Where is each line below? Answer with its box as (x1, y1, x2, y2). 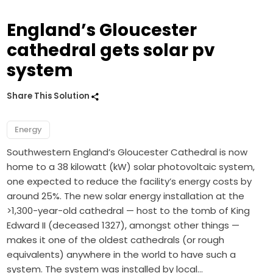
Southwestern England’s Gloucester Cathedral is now (7, 146, 248, 159)
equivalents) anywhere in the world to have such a (7, 248, 236, 261)
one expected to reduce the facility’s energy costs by (7, 175, 252, 188)
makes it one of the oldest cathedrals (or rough (7, 233, 225, 247)
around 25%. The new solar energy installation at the (7, 190, 245, 203)
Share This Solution (7, 90, 92, 102)
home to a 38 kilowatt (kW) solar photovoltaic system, (7, 160, 255, 174)
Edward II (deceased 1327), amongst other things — (7, 219, 240, 232)
